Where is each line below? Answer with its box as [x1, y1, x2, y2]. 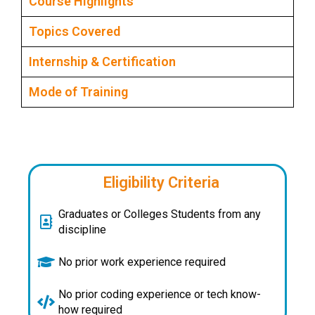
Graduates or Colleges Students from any [58, 207, 261, 221]
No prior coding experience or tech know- [58, 287, 261, 301]
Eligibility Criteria [103, 173, 219, 191]
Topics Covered [29, 23, 120, 39]
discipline [58, 222, 106, 236]
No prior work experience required [58, 255, 226, 269]
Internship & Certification [29, 53, 176, 69]
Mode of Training [29, 84, 128, 99]
